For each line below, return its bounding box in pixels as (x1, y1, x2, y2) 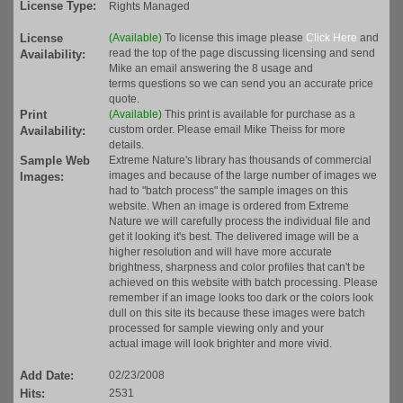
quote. (109, 93, 139, 106)
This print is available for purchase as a (165, 108, 355, 121)
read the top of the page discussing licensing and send (109, 47, 375, 60)
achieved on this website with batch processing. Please (109, 276, 378, 290)
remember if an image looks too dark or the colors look (109, 291, 373, 305)
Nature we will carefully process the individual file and (109, 215, 371, 228)
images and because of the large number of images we (109, 169, 377, 183)
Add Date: (20, 369, 74, 383)
